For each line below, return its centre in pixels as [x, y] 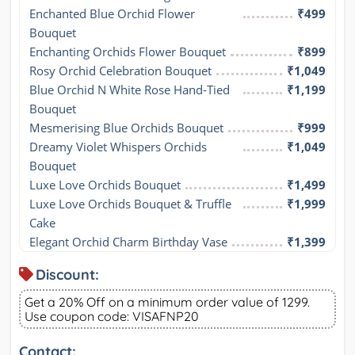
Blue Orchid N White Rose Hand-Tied [130, 90]
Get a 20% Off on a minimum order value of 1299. [167, 302]
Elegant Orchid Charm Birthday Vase [128, 242]
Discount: [67, 275]
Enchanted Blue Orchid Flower [112, 14]
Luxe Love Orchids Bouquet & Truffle [130, 204]
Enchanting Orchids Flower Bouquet [128, 52]
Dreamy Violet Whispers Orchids [118, 147]
